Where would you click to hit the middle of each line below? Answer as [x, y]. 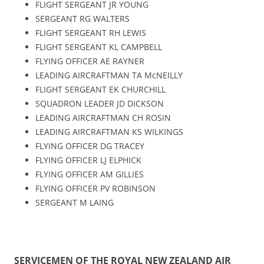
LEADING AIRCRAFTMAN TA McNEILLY [109, 75]
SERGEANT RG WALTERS [82, 18]
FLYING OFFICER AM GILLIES [90, 174]
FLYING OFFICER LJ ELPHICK [88, 160]
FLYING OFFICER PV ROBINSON [95, 188]
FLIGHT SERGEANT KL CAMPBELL [99, 47]
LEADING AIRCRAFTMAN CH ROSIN [103, 117]
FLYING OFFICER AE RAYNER [90, 61]
